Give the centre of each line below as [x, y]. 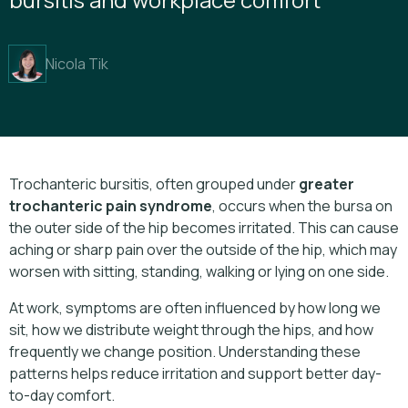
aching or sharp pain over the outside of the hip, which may [203, 250]
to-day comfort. [62, 396]
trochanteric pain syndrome [111, 206]
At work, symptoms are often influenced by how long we [195, 308]
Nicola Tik [77, 64]
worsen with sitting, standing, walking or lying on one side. [199, 272]
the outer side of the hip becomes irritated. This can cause [204, 228]
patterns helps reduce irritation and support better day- [195, 374]
